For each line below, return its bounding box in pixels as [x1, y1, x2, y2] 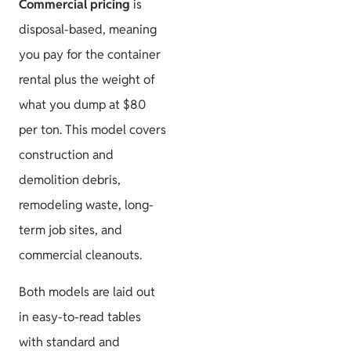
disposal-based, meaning [19, 21, 157, 38]
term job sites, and [19, 222, 122, 239]
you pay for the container [19, 46, 161, 63]
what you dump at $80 [19, 96, 146, 114]
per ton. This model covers [19, 121, 166, 139]
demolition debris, [19, 172, 121, 189]
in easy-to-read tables [19, 308, 141, 325]
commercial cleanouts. [19, 247, 142, 264]
